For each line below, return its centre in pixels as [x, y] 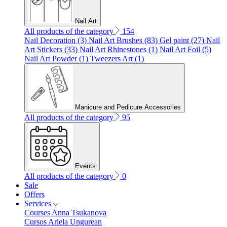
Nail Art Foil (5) [185, 49]
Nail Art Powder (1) [57, 58]
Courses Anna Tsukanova [65, 212]
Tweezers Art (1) [117, 58]
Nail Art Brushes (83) [124, 40]
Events [85, 166]
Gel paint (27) [183, 40]
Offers [34, 194]
